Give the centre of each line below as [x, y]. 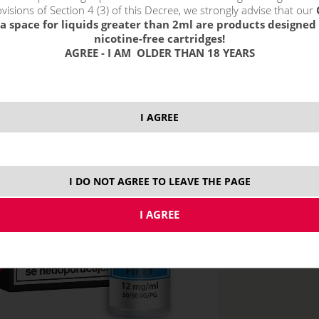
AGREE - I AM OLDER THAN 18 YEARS [159, 52]
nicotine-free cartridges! [159, 38]
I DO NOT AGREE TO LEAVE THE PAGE [159, 182]
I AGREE [159, 117]
